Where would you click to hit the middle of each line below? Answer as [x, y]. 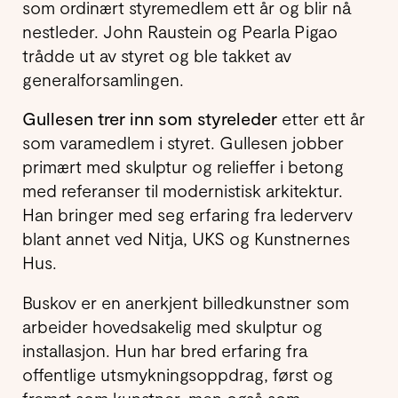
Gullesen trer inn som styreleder [150, 119]
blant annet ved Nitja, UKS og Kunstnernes [186, 239]
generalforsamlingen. [103, 79]
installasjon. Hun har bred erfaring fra [165, 350]
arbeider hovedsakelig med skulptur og [172, 326]
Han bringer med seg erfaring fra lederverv [187, 215]
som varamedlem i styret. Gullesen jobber [183, 143]
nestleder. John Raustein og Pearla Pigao [180, 31]
